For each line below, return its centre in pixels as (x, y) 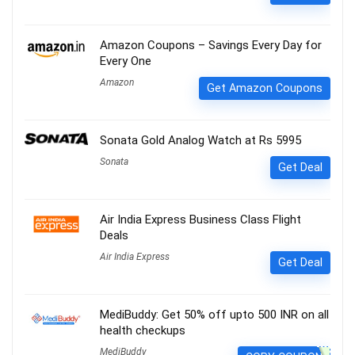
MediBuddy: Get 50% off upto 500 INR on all (214, 314)
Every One (126, 61)
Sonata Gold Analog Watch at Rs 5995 (200, 140)
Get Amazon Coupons (265, 88)
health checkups (143, 330)
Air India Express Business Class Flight (200, 219)
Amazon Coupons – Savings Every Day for (211, 45)
